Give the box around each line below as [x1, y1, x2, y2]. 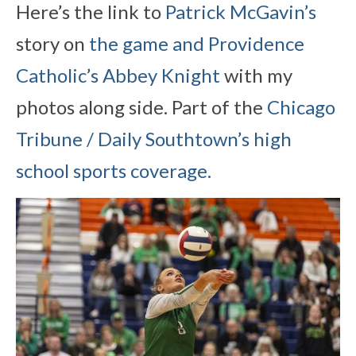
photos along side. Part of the [16, 95, 267, 118]
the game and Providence [85, 31, 304, 55]
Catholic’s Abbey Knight [16, 63, 220, 87]
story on [16, 31, 85, 55]
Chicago [267, 95, 335, 118]
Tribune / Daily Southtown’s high [16, 126, 292, 150]
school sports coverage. [16, 158, 211, 182]
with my [220, 63, 292, 87]
